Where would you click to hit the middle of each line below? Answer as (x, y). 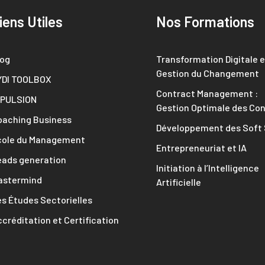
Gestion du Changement (208, 73)
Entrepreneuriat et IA (201, 148)
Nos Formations (205, 22)
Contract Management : (207, 93)
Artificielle (179, 182)
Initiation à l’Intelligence (208, 168)
